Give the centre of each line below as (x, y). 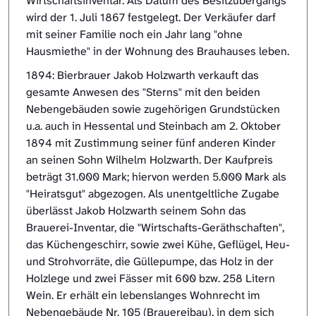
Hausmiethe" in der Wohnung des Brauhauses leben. (158, 51)
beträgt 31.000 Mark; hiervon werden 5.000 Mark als (156, 177)
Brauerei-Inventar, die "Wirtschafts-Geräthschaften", (155, 228)
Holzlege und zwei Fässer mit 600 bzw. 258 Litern (151, 279)
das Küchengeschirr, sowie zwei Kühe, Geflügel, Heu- (158, 245)
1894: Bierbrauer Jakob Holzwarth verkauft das (142, 75)
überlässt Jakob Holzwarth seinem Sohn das (136, 211)
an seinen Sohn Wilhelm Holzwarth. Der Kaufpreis (150, 160)
